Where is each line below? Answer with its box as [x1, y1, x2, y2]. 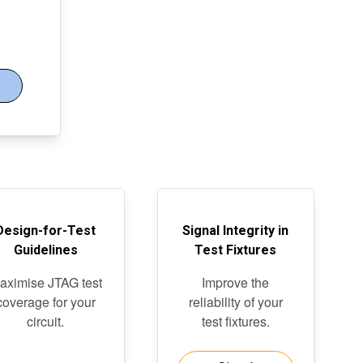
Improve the [202, 273, 270, 292]
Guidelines [13, 242, 78, 258]
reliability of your [188, 293, 283, 311]
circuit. [27, 312, 65, 331]
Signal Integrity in [182, 223, 289, 238]
